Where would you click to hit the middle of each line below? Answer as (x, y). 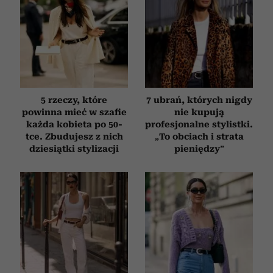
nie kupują (199, 112)
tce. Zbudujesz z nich (74, 137)
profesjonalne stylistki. (199, 125)
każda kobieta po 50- (74, 125)
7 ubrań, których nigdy (199, 100)
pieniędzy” (199, 149)
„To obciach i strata (199, 137)
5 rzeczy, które (74, 100)
